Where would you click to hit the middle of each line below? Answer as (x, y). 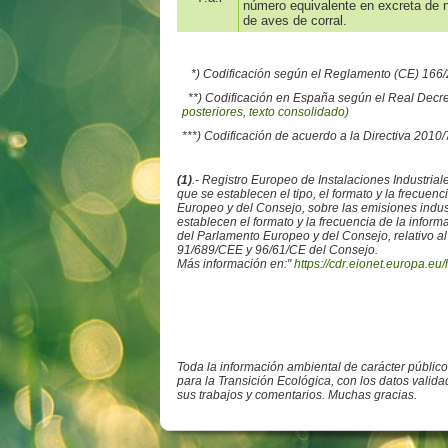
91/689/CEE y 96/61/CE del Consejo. (277, 250)
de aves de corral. (294, 21)
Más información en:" (233, 264)
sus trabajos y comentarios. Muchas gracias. (296, 395)
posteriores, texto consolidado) (265, 112)
